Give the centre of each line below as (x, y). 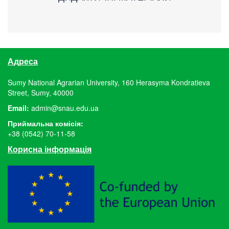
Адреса (23, 61)
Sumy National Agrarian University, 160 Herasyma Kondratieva (109, 82)
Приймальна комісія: (45, 123)
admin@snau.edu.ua (65, 108)
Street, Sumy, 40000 (41, 92)
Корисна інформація (50, 149)
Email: (19, 108)
